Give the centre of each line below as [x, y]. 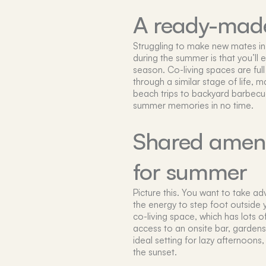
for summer [190, 171]
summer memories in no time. [193, 105]
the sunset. [155, 251]
